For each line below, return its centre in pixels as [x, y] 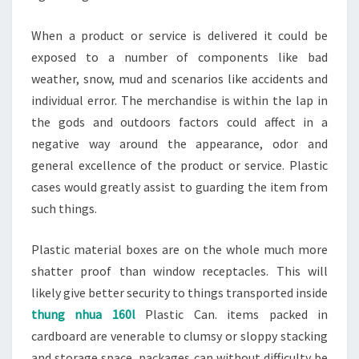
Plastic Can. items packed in [232, 314]
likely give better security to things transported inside [179, 292]
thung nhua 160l [83, 314]
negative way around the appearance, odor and [179, 143]
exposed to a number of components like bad [179, 57]
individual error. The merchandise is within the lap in [179, 100]
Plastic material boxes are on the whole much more [179, 249]
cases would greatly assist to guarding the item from [179, 187]
